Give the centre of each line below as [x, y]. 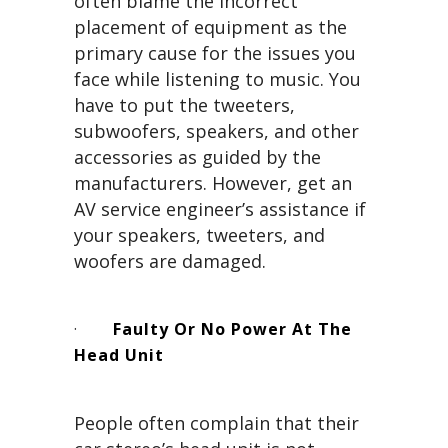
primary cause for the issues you [215, 53]
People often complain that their [216, 423]
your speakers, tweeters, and [199, 235]
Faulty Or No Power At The [232, 329]
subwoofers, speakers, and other [216, 131]
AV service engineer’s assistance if [220, 209]
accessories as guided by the [197, 157]
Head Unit [119, 355]
